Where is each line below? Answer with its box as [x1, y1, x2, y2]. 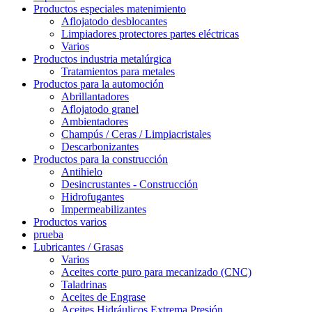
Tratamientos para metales [61, 65, 175, 77]
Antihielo [61, 165, 102, 178]
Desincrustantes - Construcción [61, 178, 198, 190]
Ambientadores [61, 115, 128, 127]
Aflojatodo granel [61, 102, 139, 115]
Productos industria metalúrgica [33, 52, 171, 65]
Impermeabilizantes [61, 203, 146, 215]
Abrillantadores [61, 90, 129, 102]
